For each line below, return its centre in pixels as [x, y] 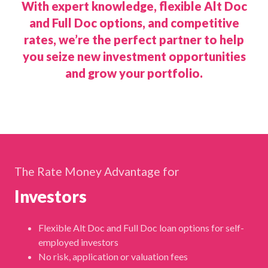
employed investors [79, 242]
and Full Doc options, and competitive [134, 22]
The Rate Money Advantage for [97, 171]
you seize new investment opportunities [134, 56]
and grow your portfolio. [134, 73]
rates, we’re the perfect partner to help [134, 39]
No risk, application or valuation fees [113, 256]
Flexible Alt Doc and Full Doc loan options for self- [141, 227]
